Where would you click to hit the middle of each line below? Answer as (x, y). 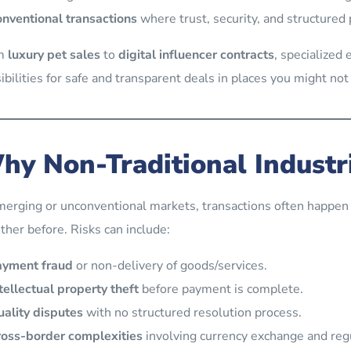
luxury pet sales (54, 54)
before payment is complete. (221, 289)
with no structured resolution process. (192, 312)
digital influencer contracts (196, 54)
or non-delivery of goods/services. (170, 265)
